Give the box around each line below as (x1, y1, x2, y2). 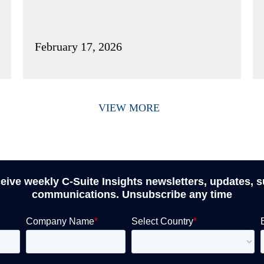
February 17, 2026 (35, 39, 122, 53)
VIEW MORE (98, 101, 160, 114)
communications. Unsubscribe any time (32, 188, 232, 200)
